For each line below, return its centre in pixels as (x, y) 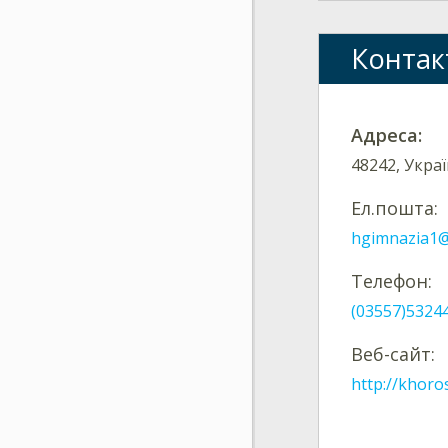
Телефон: (391, 280)
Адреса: (386, 134)
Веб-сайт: (393, 353)
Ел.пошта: (394, 207)
